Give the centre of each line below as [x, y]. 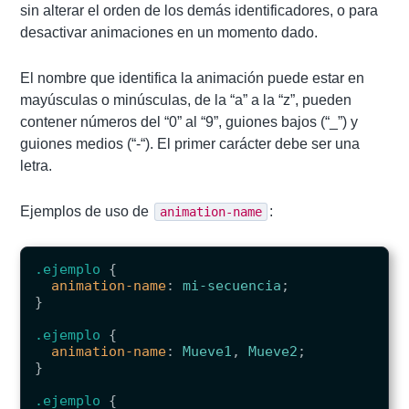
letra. [37, 166]
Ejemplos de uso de [87, 212]
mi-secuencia [232, 286]
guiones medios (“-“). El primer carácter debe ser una [190, 144]
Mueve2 [273, 352]
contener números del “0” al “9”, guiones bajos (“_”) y [189, 122]
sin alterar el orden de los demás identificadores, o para [199, 11]
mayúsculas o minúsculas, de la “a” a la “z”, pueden [186, 100]
